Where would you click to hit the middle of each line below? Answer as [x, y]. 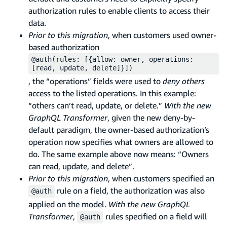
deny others [184, 81]
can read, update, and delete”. [81, 166]
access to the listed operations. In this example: [112, 93]
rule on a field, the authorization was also [130, 190]
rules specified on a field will [155, 216]
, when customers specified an [161, 178]
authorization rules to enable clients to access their [119, 10]
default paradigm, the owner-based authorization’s [119, 129]
